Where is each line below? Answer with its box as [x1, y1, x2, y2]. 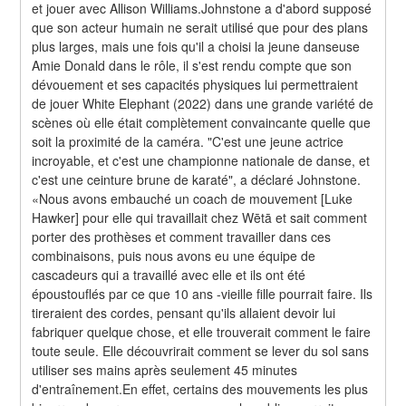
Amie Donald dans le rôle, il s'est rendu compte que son [32, 55, 353, 74]
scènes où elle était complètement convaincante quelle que [32, 112, 372, 131]
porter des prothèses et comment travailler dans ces [32, 227, 332, 246]
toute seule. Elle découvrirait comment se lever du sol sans [32, 341, 370, 360]
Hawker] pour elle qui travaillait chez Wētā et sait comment [32, 208, 368, 227]
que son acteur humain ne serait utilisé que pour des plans [32, 17, 369, 36]
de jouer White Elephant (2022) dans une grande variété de [32, 93, 374, 112]
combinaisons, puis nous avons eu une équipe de [32, 246, 316, 265]
